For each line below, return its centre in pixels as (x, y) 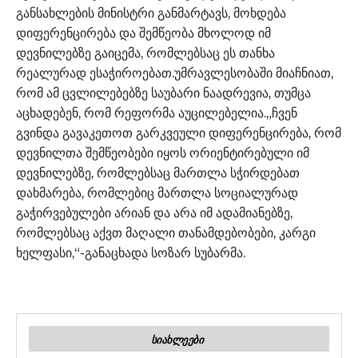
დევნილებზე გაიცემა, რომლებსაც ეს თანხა (145, 53)
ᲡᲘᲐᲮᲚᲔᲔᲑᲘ (177, 339)
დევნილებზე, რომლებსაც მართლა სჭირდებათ (158, 173)
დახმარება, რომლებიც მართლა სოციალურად (157, 193)
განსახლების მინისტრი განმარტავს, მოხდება (151, 13)
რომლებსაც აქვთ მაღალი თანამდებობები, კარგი (166, 233)
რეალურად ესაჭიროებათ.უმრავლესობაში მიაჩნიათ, (175, 73)
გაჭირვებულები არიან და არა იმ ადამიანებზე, (154, 213)
